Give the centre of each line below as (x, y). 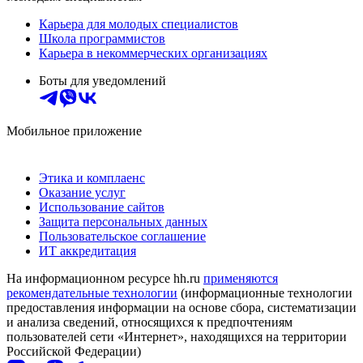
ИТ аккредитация (88, 250)
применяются (241, 278)
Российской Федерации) (74, 351)
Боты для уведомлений (102, 80)
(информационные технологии (265, 293)
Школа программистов (102, 38)
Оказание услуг (82, 192)
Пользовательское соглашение (122, 236)
